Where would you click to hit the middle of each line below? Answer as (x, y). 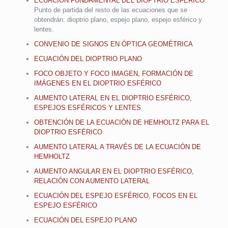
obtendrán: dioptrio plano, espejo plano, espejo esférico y (118, 19)
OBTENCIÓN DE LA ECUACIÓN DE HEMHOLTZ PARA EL (121, 122)
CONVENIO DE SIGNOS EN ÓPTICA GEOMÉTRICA (113, 44)
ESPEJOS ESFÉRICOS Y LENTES (87, 107)
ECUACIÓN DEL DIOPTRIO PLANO (88, 59)
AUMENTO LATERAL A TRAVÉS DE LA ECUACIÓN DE (117, 147)
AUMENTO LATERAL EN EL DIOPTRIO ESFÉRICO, (113, 98)
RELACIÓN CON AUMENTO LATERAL (92, 181)
